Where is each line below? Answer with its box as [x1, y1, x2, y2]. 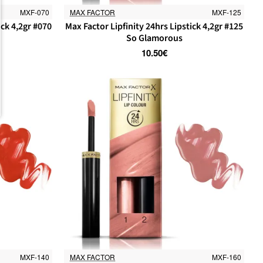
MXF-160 [211, 251, 241, 262]
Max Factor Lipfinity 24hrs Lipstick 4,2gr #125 [65, 20, 244, 33]
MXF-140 [20, 251, 50, 262]
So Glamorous [126, 32, 183, 45]
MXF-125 [211, 7, 241, 18]
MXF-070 [20, 7, 50, 18]
